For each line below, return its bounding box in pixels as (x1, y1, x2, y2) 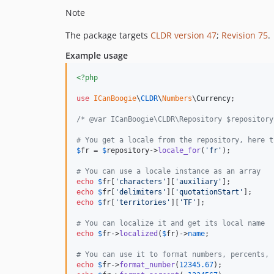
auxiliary (179, 177, 218, 187)
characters (119, 177, 162, 187)
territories (119, 198, 166, 207)
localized (119, 229, 158, 239)
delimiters (119, 188, 162, 197)
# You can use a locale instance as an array (76, 167, 261, 176)
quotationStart (179, 188, 239, 197)
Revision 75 (221, 29, 268, 42)
